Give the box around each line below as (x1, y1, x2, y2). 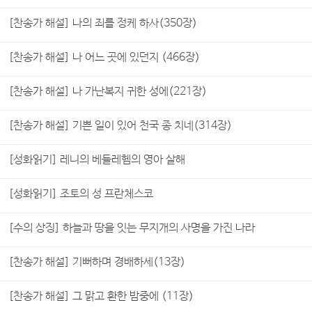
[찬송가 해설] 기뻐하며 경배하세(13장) (8, 256, 185, 269)
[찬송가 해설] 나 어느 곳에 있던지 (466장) (8, 51, 200, 64)
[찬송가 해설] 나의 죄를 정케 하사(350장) (8, 17, 197, 30)
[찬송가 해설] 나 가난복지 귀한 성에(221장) (8, 85, 207, 98)
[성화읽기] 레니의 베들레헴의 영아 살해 (8, 153, 185, 166)
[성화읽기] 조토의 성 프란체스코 (8, 187, 153, 201)
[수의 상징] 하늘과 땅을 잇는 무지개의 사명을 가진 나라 (8, 221, 255, 235)
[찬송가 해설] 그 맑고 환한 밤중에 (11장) (8, 290, 194, 303)
